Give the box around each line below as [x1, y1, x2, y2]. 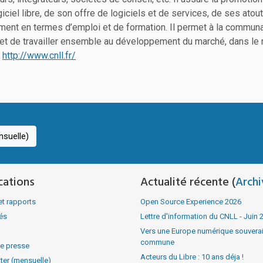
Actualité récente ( [140, 173, 235, 192]
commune [140, 237, 174, 247]
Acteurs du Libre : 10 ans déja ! [140, 252, 244, 261]
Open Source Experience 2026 [140, 197, 241, 206]
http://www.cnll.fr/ [2, 49, 76, 61]
